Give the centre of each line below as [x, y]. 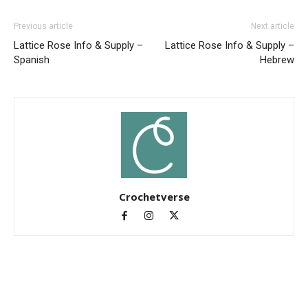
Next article [273, 26]
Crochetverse [154, 197]
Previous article [43, 26]
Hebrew [277, 60]
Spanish [32, 60]
